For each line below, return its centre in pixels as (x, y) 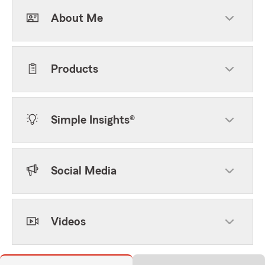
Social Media (84, 171)
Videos (68, 222)
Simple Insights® (93, 120)
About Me (77, 18)
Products (75, 69)
